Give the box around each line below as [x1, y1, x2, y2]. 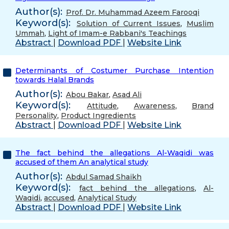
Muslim [187, 18, 214, 28]
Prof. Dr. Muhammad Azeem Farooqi [66, 7, 199, 17]
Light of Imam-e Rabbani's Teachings [48, 28, 187, 38]
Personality [15, 110, 57, 120]
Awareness [133, 101, 175, 110]
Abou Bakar [66, 89, 109, 99]
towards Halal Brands [15, 75, 94, 84]
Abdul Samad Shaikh [66, 172, 142, 181]
